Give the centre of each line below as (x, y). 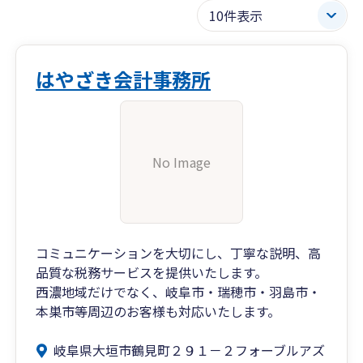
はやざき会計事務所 (124, 79)
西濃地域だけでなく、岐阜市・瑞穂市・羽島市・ (179, 292)
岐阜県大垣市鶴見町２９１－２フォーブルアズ (190, 350)
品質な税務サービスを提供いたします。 (152, 272)
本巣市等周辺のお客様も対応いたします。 (158, 311)
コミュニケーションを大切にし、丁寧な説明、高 (179, 253)
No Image (181, 162)
